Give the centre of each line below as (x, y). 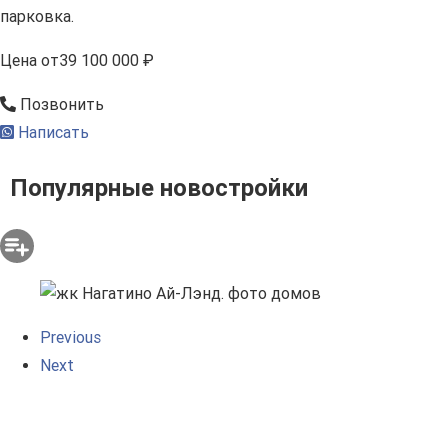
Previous (70, 338)
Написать (51, 133)
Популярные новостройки (159, 188)
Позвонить (60, 105)
